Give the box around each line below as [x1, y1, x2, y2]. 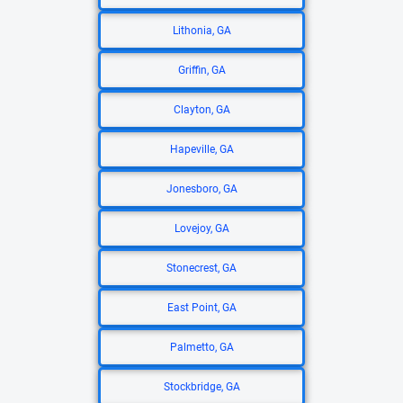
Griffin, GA [177, 64, 226, 76]
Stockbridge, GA [163, 381, 240, 393]
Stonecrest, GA [166, 262, 237, 274]
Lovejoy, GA [174, 222, 229, 235]
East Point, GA [166, 301, 237, 314]
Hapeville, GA [169, 143, 234, 156]
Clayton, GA [173, 103, 230, 116]
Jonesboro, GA [166, 183, 237, 195]
